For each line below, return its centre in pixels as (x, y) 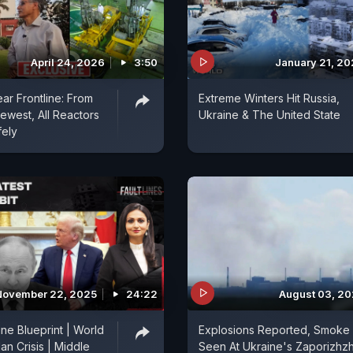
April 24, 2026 (68, 63)
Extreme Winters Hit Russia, (269, 98)
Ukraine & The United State (269, 115)
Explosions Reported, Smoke (274, 329)
